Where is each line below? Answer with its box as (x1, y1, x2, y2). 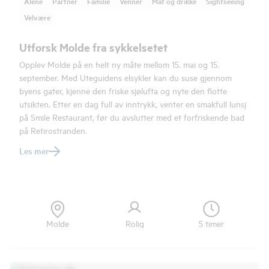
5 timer (199, 217, 224, 229)
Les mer (19, 145, 49, 157)
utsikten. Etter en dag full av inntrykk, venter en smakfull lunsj (19, 98, 246, 109)
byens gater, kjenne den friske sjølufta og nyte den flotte (19, 85, 227, 96)
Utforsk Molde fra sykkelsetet (19, 40, 168, 55)
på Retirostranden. (19, 124, 87, 136)
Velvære (24, 11, 50, 23)
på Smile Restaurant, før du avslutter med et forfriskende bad (19, 111, 244, 122)
